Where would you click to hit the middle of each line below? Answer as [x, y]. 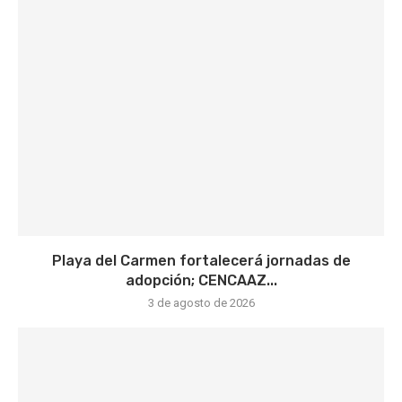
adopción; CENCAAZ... [201, 281]
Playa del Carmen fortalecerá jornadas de [201, 261]
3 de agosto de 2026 [201, 303]
